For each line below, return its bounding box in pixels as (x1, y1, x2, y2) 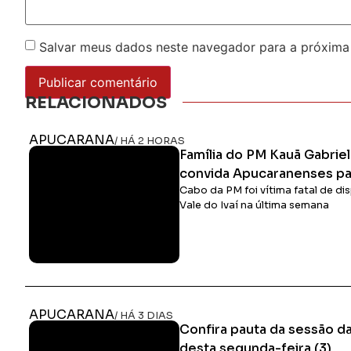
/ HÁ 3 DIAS (114, 309, 173, 322)
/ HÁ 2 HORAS (114, 134, 185, 147)
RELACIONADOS (25, 92, 167, 113)
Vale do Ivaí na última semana (179, 198, 330, 212)
